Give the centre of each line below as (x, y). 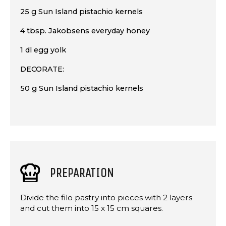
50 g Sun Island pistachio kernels (82, 89)
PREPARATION (82, 173)
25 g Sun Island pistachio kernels (81, 12)
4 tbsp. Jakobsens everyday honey (85, 31)
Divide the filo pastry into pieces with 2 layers (106, 198)
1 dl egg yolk (43, 50)
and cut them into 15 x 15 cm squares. (92, 208)
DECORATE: (42, 69)
